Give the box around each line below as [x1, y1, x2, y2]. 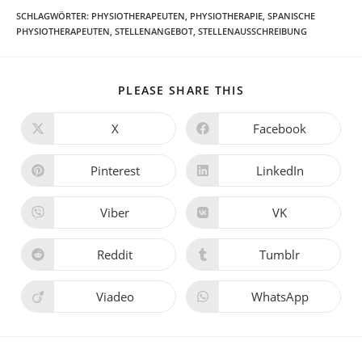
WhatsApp [250, 288, 309, 305]
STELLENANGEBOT [115, 24, 193, 37]
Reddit [97, 246, 133, 263]
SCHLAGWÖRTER [16, 9, 86, 22]
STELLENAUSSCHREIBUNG [198, 24, 307, 37]
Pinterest [90, 162, 140, 179]
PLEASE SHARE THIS [117, 82, 245, 99]
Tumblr [259, 246, 300, 263]
